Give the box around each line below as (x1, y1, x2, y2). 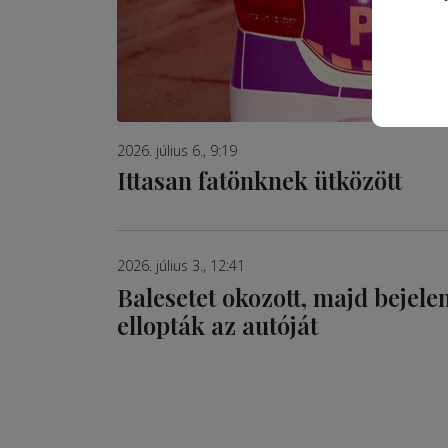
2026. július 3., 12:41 (117, 256, 245, 276)
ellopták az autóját (117, 309, 318, 342)
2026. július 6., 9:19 (117, 141, 237, 161)
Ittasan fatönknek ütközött (117, 164, 402, 197)
